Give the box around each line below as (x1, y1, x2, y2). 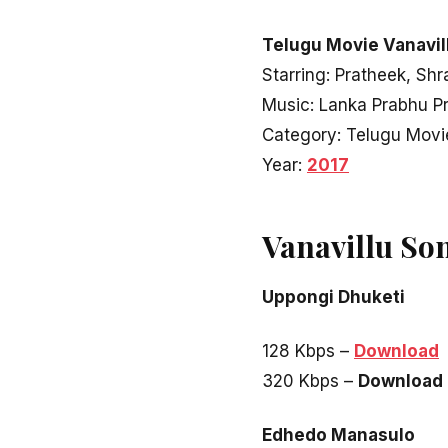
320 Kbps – (262, 370, 358, 391)
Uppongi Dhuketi (262, 286, 405, 307)
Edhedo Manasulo (262, 424, 415, 445)
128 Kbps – (262, 340, 354, 361)
